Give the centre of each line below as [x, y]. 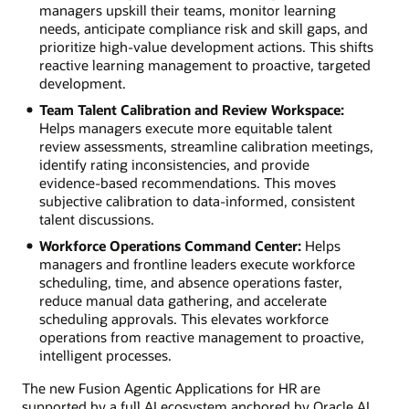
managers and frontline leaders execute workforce [197, 263]
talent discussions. [96, 219]
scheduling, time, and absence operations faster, [190, 282]
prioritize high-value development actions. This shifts [206, 46]
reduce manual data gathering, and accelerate [183, 300]
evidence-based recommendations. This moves [187, 182]
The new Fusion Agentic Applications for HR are [171, 388]
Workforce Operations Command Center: [170, 245]
